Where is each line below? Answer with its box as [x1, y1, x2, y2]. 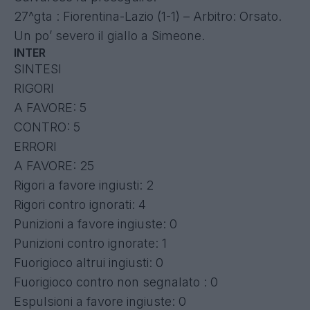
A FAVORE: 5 [14, 100, 86, 115]
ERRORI [14, 138, 57, 154]
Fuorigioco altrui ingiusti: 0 [14, 255, 163, 270]
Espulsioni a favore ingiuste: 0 [14, 293, 186, 309]
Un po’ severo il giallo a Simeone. [14, 28, 205, 43]
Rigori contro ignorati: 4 [14, 197, 146, 212]
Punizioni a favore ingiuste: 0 [14, 216, 177, 231]
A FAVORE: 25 [14, 158, 94, 173]
